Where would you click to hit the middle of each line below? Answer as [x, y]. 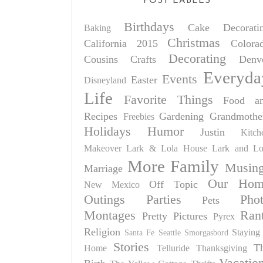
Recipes [101, 116]
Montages [110, 215]
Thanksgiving [222, 248]
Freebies [139, 117]
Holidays [107, 131]
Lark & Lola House [167, 149]
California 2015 [121, 43]
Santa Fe [140, 232]
